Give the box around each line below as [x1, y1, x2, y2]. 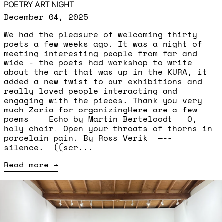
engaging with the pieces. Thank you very [4, 94, 202, 106]
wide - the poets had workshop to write [4, 56, 192, 68]
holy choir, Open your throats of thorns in [4, 122, 212, 134]
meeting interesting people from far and [4, 47, 197, 59]
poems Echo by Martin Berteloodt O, [4, 112, 197, 125]
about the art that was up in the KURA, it [4, 65, 207, 78]
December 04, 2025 [4, 10, 88, 23]
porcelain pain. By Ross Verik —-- [4, 131, 182, 144]
